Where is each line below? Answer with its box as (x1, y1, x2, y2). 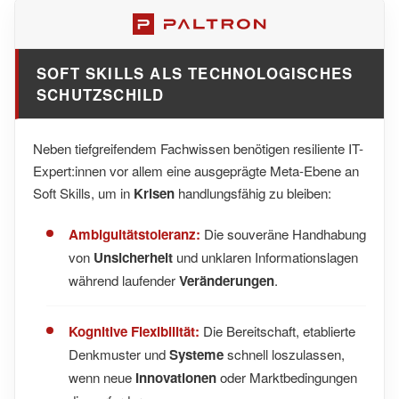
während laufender (69, 270, 179, 289)
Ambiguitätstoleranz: (69, 224, 200, 244)
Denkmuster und (69, 344, 169, 363)
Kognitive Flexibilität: (69, 321, 199, 341)
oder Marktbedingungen (216, 367, 357, 387)
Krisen (134, 183, 175, 203)
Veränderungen (179, 270, 274, 290)
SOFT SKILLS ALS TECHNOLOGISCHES (37, 61, 354, 84)
